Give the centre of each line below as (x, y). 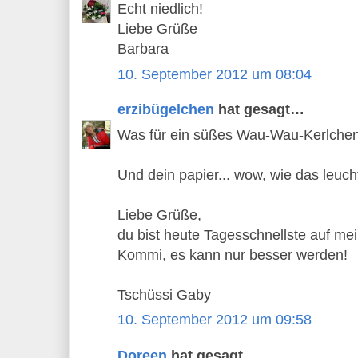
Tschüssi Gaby (164, 294)
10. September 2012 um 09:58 (215, 320)
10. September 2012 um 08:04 (215, 74)
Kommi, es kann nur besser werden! (233, 255)
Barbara (143, 49)
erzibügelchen (166, 110)
